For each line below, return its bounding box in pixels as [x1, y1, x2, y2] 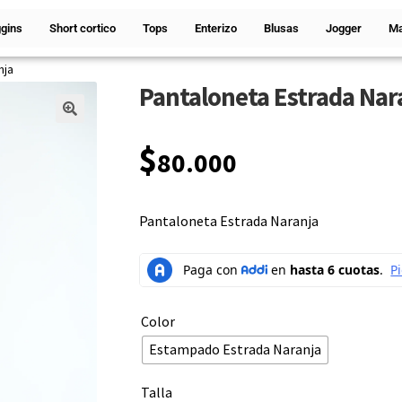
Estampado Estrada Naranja [148, 340, 321, 359]
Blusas [264, 22, 300, 35]
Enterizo [195, 22, 238, 35]
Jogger [326, 22, 363, 35]
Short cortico [49, 22, 117, 35]
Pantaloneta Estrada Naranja [138, 212, 319, 231]
